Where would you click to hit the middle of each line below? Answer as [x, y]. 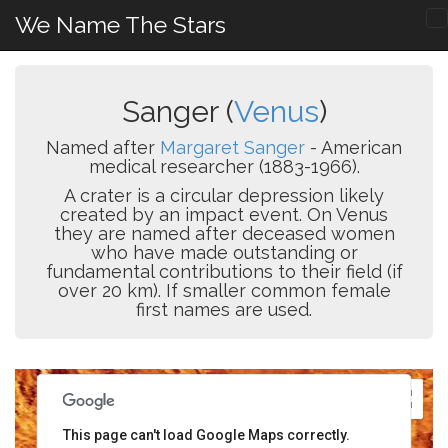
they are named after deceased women [224, 233]
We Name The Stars [120, 24]
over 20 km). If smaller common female [224, 290]
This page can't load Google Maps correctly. [206, 435]
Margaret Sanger [232, 147]
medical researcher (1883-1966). [224, 166]
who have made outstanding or [224, 252]
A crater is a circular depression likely [224, 195]
